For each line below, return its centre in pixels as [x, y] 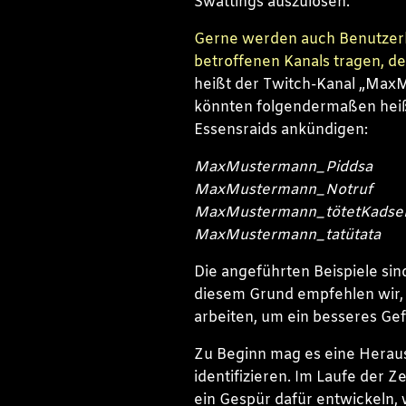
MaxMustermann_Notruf [283, 189]
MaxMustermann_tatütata [287, 235]
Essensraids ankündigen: [280, 130]
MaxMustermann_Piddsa [283, 167]
